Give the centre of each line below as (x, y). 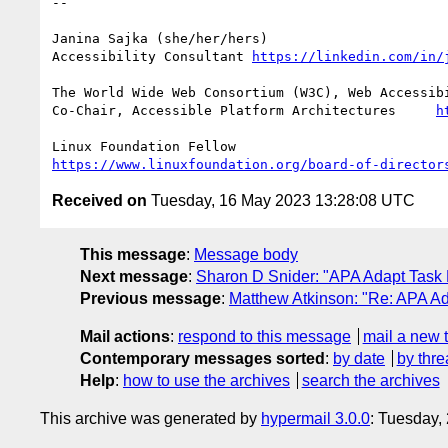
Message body (246, 254)
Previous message (150, 298)
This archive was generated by (150, 418)
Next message (134, 276)
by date (359, 358)
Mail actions (125, 336)
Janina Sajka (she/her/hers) (160, 38)
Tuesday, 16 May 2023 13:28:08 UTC (281, 200)
